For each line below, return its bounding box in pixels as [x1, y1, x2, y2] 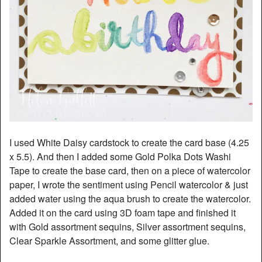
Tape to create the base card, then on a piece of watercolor [9, 164, 250, 178]
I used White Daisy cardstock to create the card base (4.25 [9, 136, 249, 150]
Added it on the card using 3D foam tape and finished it [9, 206, 236, 220]
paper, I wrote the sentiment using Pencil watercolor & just [9, 178, 248, 192]
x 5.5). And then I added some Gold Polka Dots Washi [9, 150, 231, 164]
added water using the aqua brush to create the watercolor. [9, 192, 251, 206]
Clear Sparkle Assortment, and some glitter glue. [9, 234, 209, 248]
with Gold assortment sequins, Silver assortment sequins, [9, 220, 246, 234]
